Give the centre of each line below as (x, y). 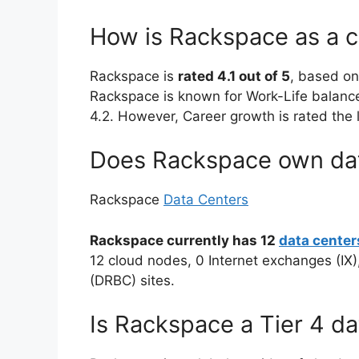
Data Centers (206, 200)
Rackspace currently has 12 (184, 240)
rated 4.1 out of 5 (234, 76)
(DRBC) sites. (132, 280)
